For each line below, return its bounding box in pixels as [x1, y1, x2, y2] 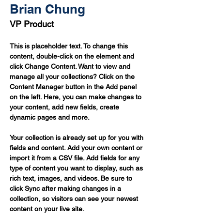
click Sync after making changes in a [10, 185, 123, 192]
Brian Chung [10, 1, 85, 16]
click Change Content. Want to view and [10, 62, 132, 70]
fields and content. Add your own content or [10, 144, 144, 152]
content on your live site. [10, 205, 86, 213]
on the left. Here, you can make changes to [10, 93, 143, 101]
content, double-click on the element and [10, 52, 136, 60]
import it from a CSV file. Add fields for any [10, 154, 141, 162]
